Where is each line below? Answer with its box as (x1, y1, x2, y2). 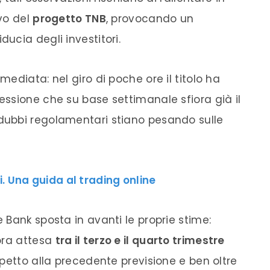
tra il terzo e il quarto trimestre (55, 233, 225, 248)
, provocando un (105, 11, 194, 26)
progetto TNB (33, 11, 106, 26)
